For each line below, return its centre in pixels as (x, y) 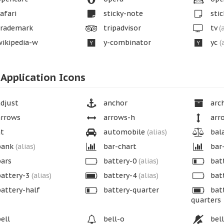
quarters (206, 200)
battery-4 (120, 175)
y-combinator (126, 42)
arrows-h (118, 117)
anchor (114, 103)
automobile (124, 132)
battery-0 (120, 161)
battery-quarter (130, 190)
